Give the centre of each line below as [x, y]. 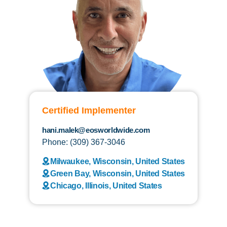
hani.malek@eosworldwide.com [96, 130]
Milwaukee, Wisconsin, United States [118, 161]
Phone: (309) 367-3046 [84, 142]
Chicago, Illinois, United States [106, 185]
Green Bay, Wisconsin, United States [118, 173]
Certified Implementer [89, 110]
